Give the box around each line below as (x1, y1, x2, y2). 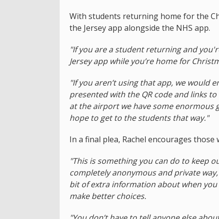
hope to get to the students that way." (69, 112, 209, 123)
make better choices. (69, 190, 146, 201)
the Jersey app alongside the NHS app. (69, 22, 210, 33)
